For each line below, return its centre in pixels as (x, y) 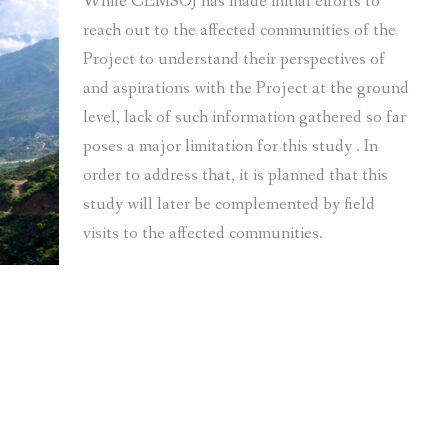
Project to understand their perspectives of (234, 60)
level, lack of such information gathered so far (244, 118)
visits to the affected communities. (203, 234)
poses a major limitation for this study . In (230, 147)
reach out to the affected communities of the (239, 31)
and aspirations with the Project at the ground (246, 89)
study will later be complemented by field (229, 205)
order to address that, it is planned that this (235, 176)
